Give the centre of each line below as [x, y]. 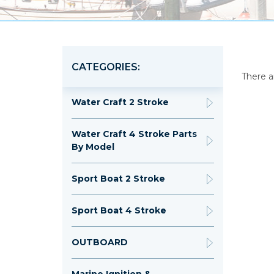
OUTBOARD [100, 243]
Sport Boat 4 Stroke [119, 211]
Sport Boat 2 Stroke [118, 179]
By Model [93, 147]
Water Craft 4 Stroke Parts [134, 134]
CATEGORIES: [106, 67]
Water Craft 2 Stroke [120, 102]
